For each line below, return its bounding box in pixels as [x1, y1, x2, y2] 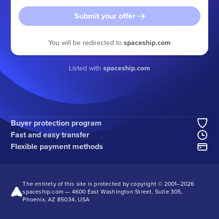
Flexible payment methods [11, 141, 104, 152]
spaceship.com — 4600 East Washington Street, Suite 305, [22, 187, 183, 196]
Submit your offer [74, 10, 135, 22]
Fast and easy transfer [11, 129, 90, 140]
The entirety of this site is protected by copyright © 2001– [22, 179, 180, 188]
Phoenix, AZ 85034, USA [22, 195, 89, 203]
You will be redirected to [48, 38, 124, 48]
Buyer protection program [11, 117, 102, 129]
